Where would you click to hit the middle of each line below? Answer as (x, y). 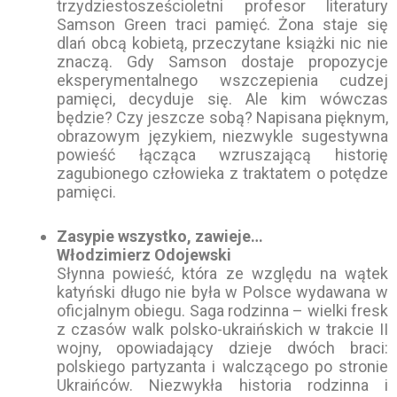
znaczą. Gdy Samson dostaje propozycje (222, 62)
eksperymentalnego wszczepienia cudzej (222, 81)
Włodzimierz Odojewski (144, 254)
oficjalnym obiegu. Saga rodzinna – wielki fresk (222, 310)
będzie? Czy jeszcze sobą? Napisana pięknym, (222, 118)
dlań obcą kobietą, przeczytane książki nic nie (222, 43)
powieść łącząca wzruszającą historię (222, 155)
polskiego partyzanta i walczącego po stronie (222, 366)
